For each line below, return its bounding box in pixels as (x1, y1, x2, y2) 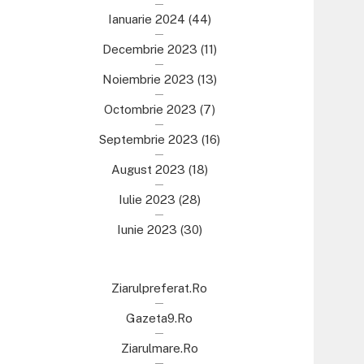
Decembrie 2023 (102, 42, 197, 56)
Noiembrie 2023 (102, 72, 194, 86)
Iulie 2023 (118, 193, 175, 206)
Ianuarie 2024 (107, 12, 185, 26)
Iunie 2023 (116, 223, 177, 236)
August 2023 (110, 162, 185, 176)
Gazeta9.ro (126, 311, 193, 325)
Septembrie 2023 (98, 132, 198, 146)
